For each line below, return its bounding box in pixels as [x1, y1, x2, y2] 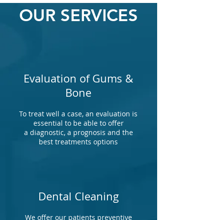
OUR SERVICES [19, 5, 138, 26]
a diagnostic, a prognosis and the [24, 128, 133, 137]
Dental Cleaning [38, 189, 119, 203]
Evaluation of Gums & [24, 71, 133, 85]
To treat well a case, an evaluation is [19, 109, 137, 118]
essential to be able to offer [33, 118, 124, 128]
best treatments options [39, 137, 118, 146]
